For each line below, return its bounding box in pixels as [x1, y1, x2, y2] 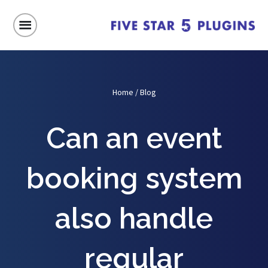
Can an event [46, 121, 222, 155]
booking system [26, 162, 242, 195]
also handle [55, 202, 213, 235]
